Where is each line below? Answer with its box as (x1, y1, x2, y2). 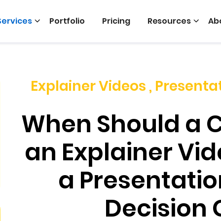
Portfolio (49, 15, 85, 27)
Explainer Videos (31, 76, 147, 96)
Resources (147, 15, 191, 27)
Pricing (102, 15, 130, 27)
